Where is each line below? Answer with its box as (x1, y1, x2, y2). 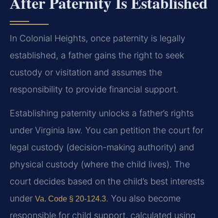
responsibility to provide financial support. (10, 84, 179, 95)
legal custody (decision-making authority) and (10, 142, 194, 153)
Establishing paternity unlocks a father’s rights (10, 108, 194, 119)
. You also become (106, 193, 181, 204)
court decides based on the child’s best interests (10, 176, 204, 187)
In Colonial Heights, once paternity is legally (10, 33, 185, 44)
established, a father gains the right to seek (10, 50, 184, 61)
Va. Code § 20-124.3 (35, 195, 106, 203)
